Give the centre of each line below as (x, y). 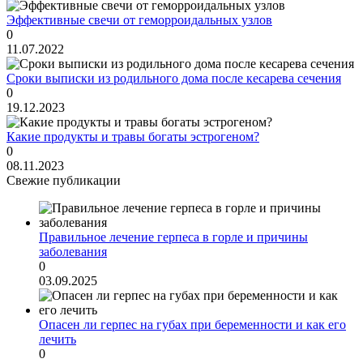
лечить (58, 340)
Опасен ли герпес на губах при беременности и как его (192, 325)
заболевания (73, 252)
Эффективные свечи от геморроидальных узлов (139, 20)
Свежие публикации (64, 181)
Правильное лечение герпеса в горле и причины (173, 237)
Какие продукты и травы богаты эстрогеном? (133, 137)
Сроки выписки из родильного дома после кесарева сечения (174, 79)
